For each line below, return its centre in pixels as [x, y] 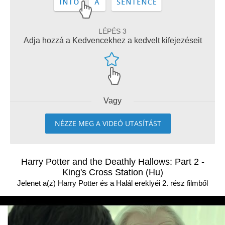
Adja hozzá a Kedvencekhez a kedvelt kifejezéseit [113, 40]
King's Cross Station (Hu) [113, 172]
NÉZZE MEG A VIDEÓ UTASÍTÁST [108, 123]
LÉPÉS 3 [113, 31]
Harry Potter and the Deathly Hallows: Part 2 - [113, 162]
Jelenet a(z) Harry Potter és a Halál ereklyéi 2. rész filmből [113, 183]
